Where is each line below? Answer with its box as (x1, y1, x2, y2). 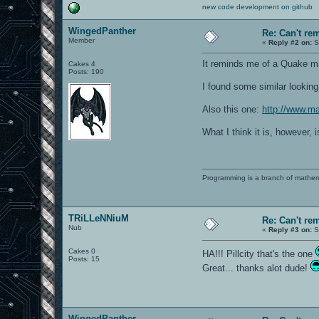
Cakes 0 (68, 246, 96, 255)
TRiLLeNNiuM (68, 212, 130, 224)
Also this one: (202, 103, 263, 115)
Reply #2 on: (268, 38, 313, 46)
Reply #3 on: (268, 225, 313, 234)
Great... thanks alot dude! (202, 262, 311, 273)
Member (68, 36, 95, 44)
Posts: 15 (68, 254, 100, 263)
